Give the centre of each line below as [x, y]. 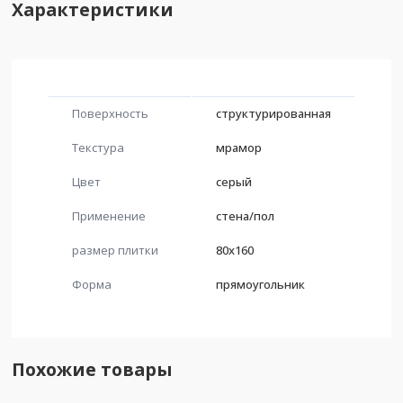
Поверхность [110, 113]
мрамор [239, 147]
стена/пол [245, 215]
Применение [109, 215]
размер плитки [115, 250]
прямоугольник [260, 284]
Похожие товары [92, 370]
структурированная [273, 113]
